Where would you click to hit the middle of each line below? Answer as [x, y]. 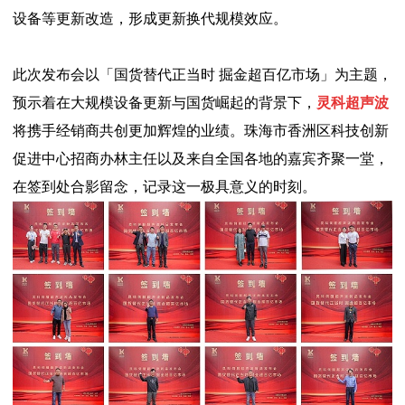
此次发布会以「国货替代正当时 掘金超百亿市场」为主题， [202, 75]
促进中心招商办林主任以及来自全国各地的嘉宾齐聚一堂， [201, 159]
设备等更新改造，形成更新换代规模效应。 [150, 19]
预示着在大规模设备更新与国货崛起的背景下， [165, 103]
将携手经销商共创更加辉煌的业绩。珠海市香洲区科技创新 [201, 131]
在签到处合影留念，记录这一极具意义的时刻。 [165, 187]
